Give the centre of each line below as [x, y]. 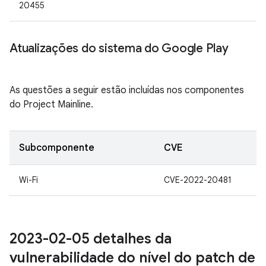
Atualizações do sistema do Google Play [119, 48]
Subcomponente [57, 148]
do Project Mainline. [51, 104]
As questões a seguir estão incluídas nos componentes [127, 90]
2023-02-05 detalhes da [91, 239]
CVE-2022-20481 [198, 180]
